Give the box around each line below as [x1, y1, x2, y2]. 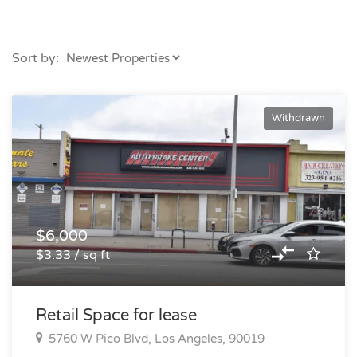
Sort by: [12, 50, 59, 66]
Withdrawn [272, 112, 325, 124]
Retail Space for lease [36, 306, 197, 325]
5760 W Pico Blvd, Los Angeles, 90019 [49, 331, 265, 346]
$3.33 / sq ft [36, 247, 110, 263]
